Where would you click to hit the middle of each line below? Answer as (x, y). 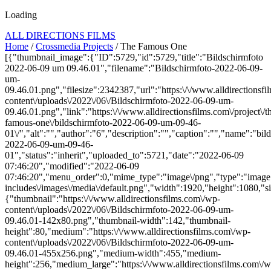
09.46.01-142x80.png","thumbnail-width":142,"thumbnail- (118, 220)
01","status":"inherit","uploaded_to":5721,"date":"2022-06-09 (124, 155)
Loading (21, 15)
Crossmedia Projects (74, 46)
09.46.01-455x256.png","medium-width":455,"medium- (113, 253)
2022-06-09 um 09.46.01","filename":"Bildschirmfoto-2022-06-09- (134, 68)
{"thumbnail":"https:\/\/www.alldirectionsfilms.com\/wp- (113, 199)
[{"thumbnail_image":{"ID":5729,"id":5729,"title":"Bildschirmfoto (134, 57)
